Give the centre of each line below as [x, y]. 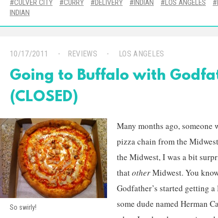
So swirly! [23, 207]
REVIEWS [82, 54]
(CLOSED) [44, 98]
